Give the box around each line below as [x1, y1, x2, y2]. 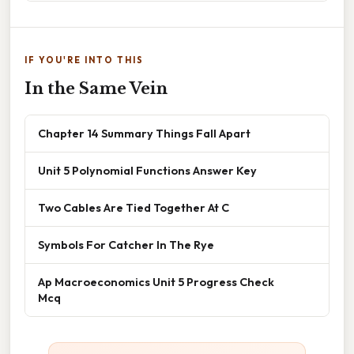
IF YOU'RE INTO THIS [24, 54, 144, 66]
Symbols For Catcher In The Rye [38, 236, 214, 252]
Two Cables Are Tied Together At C [38, 199, 229, 215]
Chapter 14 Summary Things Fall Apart [38, 125, 250, 141]
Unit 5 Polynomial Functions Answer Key [38, 162, 257, 178]
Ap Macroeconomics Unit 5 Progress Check [38, 273, 274, 289]
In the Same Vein [24, 78, 168, 98]
